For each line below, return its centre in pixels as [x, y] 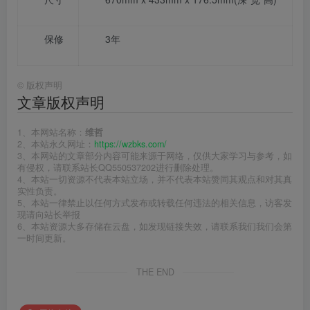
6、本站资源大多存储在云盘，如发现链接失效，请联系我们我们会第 [155, 226]
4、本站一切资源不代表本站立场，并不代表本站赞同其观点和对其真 [155, 179]
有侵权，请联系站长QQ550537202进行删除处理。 [118, 167]
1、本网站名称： [51, 132]
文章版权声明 [61, 101]
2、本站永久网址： [56, 144]
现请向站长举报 [49, 214]
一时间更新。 [44, 238]
